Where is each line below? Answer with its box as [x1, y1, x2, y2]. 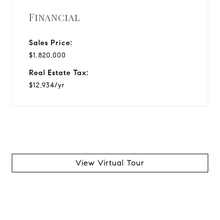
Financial [29, 10, 81, 24]
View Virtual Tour [76, 158, 144, 167]
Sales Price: [29, 38, 72, 47]
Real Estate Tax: [29, 68, 88, 77]
